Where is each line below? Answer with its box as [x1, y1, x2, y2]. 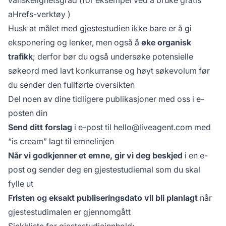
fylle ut [8, 178, 33, 189]
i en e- [183, 150, 208, 160]
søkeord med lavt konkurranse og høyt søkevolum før [8, 65, 210, 76]
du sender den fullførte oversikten [8, 79, 135, 90]
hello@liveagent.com [114, 122, 192, 132]
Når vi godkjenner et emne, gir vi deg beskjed [8, 150, 183, 160]
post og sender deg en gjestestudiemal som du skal [8, 164, 200, 175]
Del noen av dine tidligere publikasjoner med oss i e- [8, 93, 204, 104]
